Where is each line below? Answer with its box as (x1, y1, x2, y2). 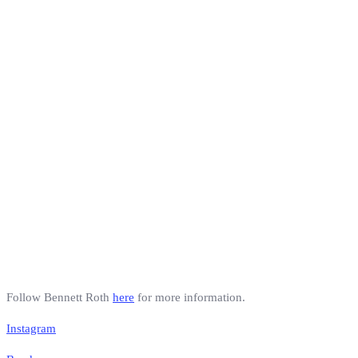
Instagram (6, 322, 56, 336)
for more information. (134, 291, 245, 304)
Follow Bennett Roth (6, 291, 113, 304)
